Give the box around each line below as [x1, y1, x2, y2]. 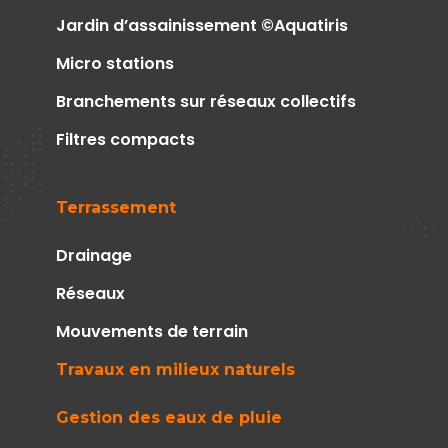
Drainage [56, 244, 132, 268]
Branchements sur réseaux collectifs [56, 90, 356, 114]
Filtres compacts [56, 128, 195, 152]
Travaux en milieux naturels [56, 360, 295, 380]
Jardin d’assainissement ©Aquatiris [56, 14, 348, 38]
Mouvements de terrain [56, 320, 248, 344]
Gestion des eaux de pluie [56, 408, 282, 428]
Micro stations [56, 52, 174, 76]
